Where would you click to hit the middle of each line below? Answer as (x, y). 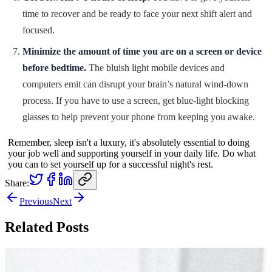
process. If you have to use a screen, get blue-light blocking (136, 100)
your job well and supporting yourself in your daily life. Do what (132, 153)
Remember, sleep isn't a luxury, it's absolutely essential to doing (129, 142)
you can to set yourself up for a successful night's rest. (113, 164)
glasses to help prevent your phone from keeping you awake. (139, 117)
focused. (39, 30)
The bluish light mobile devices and (155, 67)
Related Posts (47, 227)
